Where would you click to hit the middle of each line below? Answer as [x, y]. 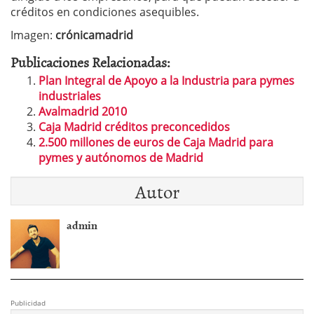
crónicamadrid [94, 35]
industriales [70, 96]
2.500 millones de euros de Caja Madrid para [156, 142]
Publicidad [28, 303]
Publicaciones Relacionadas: [90, 62]
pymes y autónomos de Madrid [121, 158]
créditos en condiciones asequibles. [105, 12]
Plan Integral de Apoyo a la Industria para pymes [166, 81]
